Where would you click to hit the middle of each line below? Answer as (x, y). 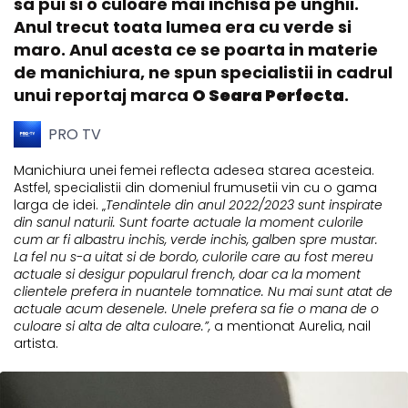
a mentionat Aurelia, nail (292, 326)
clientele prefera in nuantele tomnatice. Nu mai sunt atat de (203, 292)
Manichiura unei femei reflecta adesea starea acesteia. (194, 171)
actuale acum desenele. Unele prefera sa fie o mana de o (196, 309)
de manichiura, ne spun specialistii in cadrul (203, 73)
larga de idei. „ (60, 205)
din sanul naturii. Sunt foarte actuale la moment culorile (189, 223)
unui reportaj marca (103, 96)
